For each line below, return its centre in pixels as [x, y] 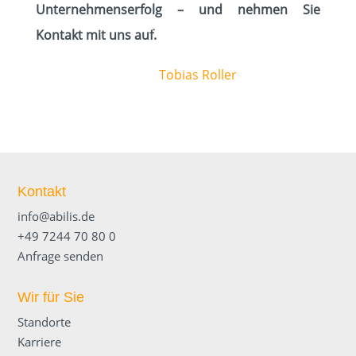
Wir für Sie [51, 297]
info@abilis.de [56, 216]
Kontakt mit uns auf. [96, 35]
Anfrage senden [61, 256]
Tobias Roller [198, 75]
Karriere [40, 342]
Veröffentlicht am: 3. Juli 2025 [178, 25]
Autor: [139, 75]
